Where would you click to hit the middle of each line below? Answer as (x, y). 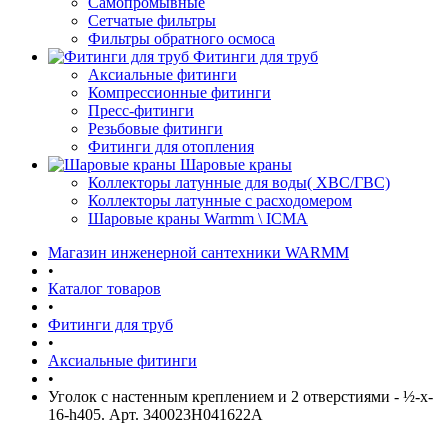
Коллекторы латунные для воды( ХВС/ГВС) (239, 182)
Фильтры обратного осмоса (181, 38)
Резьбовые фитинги (155, 128)
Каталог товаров (104, 288)
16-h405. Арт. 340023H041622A (155, 414)
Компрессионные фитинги (179, 92)
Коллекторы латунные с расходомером (220, 200)
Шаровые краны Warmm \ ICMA (198, 218)
